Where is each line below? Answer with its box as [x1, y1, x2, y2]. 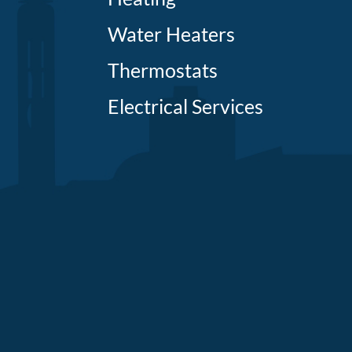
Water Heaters [108, 22, 236, 46]
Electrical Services [108, 94, 264, 119]
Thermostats [108, 58, 218, 82]
